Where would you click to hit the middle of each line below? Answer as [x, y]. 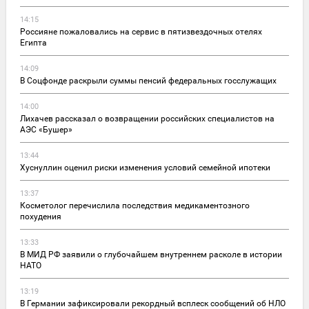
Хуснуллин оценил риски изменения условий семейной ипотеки [145, 167]
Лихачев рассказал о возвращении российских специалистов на [147, 118]
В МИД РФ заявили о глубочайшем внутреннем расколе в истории [151, 254]
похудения [41, 216]
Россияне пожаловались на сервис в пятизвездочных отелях [141, 31]
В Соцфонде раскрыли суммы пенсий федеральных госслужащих [148, 80]
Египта [33, 42]
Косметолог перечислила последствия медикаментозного [135, 205]
